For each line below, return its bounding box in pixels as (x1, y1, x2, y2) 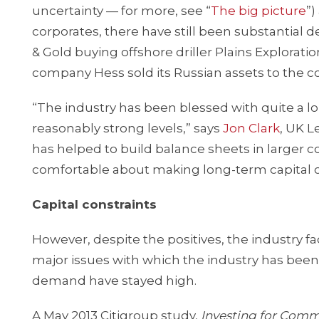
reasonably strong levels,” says (32, 121, 223, 135)
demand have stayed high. (32, 273, 197, 288)
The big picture (211, 4, 306, 18)
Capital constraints (32, 197, 157, 211)
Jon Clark (223, 121, 280, 135)
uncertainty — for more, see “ (32, 4, 211, 18)
